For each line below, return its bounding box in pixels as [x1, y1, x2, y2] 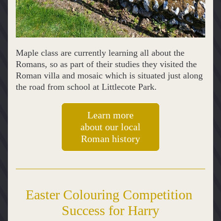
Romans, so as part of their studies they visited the [16, 59, 197, 69]
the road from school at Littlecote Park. [16, 82, 157, 92]
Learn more [87, 110, 134, 120]
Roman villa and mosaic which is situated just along [16, 71, 203, 80]
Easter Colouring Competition [25, 187, 192, 202]
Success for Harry [62, 203, 159, 218]
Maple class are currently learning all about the [16, 48, 184, 58]
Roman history [81, 133, 140, 144]
